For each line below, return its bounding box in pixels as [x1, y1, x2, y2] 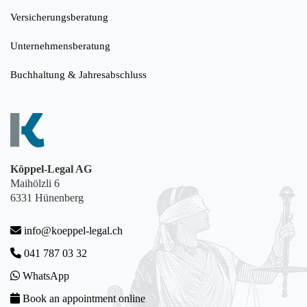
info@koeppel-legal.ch [24, 224, 123, 236]
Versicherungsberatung [10, 11, 108, 23]
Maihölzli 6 [10, 177, 60, 189]
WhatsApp [20, 269, 69, 282]
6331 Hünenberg [10, 191, 84, 204]
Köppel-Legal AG [10, 162, 92, 175]
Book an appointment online [20, 292, 145, 304]
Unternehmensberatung [10, 40, 110, 51]
